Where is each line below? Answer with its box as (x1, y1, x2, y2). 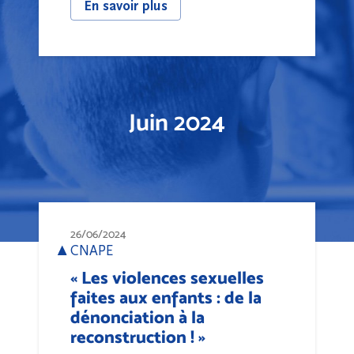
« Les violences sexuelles (70, 267, 264, 288)
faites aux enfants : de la (70, 287, 262, 307)
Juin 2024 (129, 108, 225, 136)
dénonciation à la (70, 307, 205, 327)
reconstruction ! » (70, 326, 205, 347)
